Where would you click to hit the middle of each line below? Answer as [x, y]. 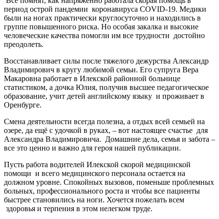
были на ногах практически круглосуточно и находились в [102, 18]
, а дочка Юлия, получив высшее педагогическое [127, 87]
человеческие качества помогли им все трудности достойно [104, 35]
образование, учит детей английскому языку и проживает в [104, 96]
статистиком [25, 87]
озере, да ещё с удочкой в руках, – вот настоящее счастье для [106, 130]
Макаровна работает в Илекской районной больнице [92, 78]
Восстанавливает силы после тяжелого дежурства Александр [106, 61]
